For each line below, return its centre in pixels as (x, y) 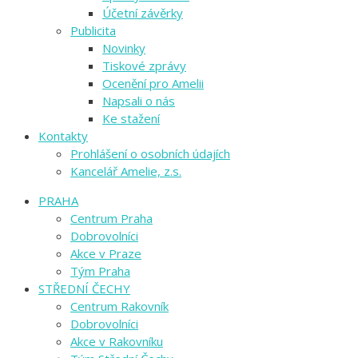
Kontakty (63, 136)
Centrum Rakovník (119, 306)
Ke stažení (131, 119)
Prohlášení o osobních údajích (150, 154)
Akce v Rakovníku (117, 342)
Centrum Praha (111, 219)
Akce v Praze (106, 254)
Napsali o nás (139, 101)
